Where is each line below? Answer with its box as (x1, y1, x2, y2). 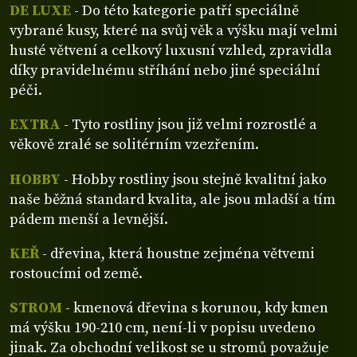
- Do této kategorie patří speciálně (71, 2, 299, 21)
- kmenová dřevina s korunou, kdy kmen (62, 299, 328, 318)
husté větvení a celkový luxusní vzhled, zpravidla (10, 41, 332, 61)
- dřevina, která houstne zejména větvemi (39, 244, 315, 263)
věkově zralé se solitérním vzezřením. (10, 135, 259, 155)
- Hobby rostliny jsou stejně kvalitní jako (61, 170, 327, 189)
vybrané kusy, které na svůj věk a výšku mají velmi (10, 22, 338, 41)
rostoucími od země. (10, 264, 143, 283)
